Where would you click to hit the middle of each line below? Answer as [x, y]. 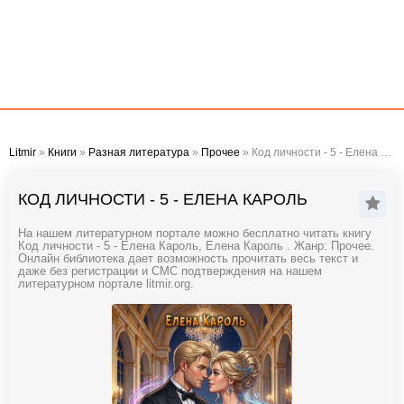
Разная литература [139, 152]
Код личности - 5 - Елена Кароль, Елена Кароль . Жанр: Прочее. [196, 246]
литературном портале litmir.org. [106, 284]
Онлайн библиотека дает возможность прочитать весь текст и [188, 259]
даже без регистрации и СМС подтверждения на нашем [170, 271]
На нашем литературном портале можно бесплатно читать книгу [195, 234]
